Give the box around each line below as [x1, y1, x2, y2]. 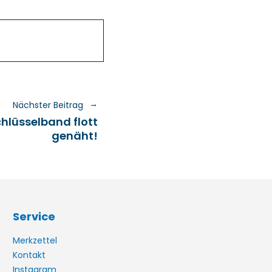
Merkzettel [13, 234, 58, 246]
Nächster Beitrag [13, 99, 83, 111]
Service [13, 209, 56, 224]
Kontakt [13, 249, 46, 261]
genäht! [52, 128, 98, 143]
